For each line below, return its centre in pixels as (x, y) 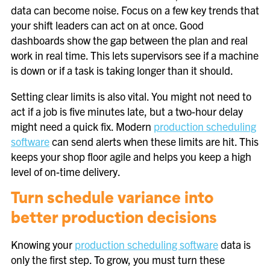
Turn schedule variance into (112, 199)
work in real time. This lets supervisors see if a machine (135, 55)
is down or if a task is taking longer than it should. (122, 70)
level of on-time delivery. (66, 171)
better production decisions (114, 219)
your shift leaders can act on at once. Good (107, 25)
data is (234, 244)
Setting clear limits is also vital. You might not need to (131, 96)
